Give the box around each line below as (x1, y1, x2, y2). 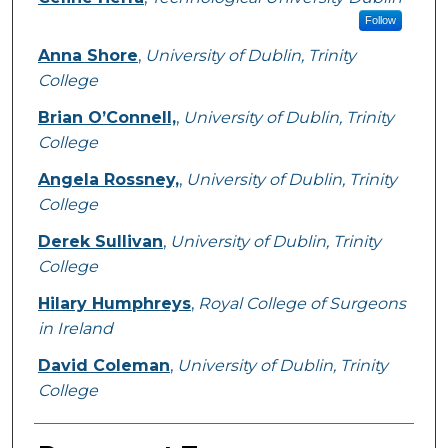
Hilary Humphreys (37, 294, 191, 314)
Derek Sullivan (37, 232, 163, 252)
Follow (364, 14, 396, 27)
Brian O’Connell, (37, 108, 176, 128)
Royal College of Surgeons (197, 294, 406, 314)
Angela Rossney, (37, 170, 179, 190)
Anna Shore (37, 46, 138, 66)
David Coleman (37, 356, 170, 376)
